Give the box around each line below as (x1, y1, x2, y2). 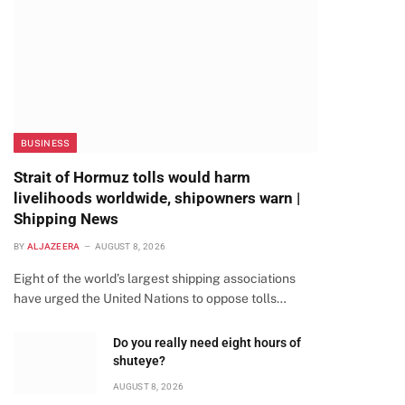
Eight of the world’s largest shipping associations (14, 271, 296, 286)
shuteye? (113, 353, 165, 368)
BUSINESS (21, 137, 71, 148)
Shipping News (14, 210, 118, 228)
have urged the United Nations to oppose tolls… (14, 291, 287, 306)
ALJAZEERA (26, 241, 80, 251)
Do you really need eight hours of (113, 335, 301, 350)
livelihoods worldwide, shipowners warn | (14, 189, 300, 207)
